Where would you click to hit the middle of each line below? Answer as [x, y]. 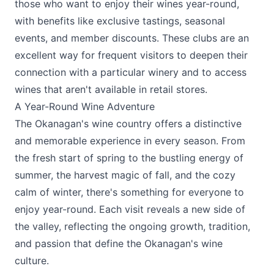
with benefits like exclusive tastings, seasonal [120, 21]
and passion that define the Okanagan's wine [119, 243]
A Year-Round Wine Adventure [85, 106]
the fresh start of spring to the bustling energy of [129, 158]
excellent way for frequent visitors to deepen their [131, 55]
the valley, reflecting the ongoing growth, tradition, [132, 226]
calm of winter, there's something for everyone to [129, 192]
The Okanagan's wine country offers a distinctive [128, 124]
